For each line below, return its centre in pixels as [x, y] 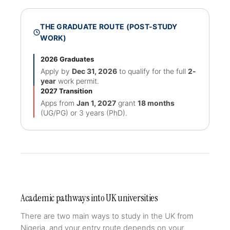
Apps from [59, 103]
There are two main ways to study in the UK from [107, 216]
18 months [156, 103]
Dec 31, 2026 [94, 71]
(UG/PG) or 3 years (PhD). [84, 113]
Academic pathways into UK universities [89, 198]
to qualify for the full [152, 71]
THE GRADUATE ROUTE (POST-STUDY [109, 26]
